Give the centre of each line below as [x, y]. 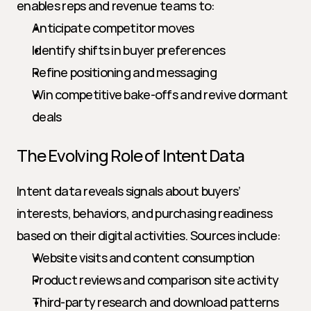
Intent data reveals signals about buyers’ [129, 191]
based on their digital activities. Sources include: [149, 235]
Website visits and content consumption [143, 258]
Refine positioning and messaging [124, 72]
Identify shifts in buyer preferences [129, 50]
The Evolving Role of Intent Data [131, 155]
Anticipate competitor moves [113, 28]
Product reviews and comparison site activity [155, 280]
